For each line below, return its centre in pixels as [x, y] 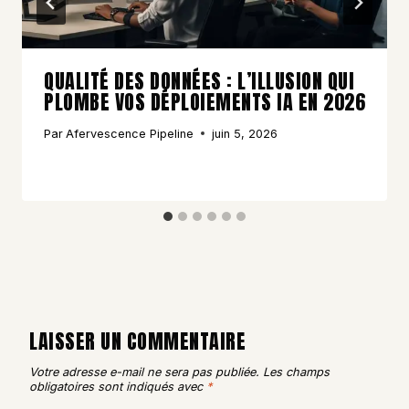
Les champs [296, 372]
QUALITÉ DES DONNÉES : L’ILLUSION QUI [199, 80]
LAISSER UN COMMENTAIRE [137, 341]
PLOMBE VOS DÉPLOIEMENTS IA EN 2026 [204, 101]
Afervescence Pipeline [130, 133]
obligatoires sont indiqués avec [118, 387]
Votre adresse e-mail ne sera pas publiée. [144, 372]
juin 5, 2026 [245, 133]
